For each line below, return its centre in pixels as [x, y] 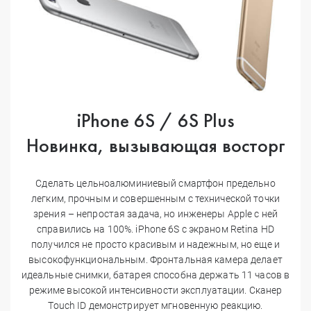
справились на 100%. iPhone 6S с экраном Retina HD [155, 229]
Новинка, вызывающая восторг [155, 145]
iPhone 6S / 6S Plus [155, 120]
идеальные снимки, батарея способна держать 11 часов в [155, 275]
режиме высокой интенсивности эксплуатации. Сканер [155, 290]
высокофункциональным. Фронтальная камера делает [155, 259]
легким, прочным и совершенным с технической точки [155, 198]
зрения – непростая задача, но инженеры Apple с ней [155, 213]
